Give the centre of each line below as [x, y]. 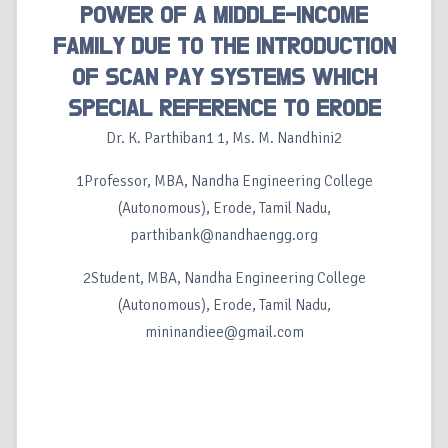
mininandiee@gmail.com [224, 332]
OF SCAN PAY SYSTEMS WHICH [224, 78]
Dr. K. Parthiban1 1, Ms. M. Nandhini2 [224, 138]
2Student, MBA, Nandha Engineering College [224, 278]
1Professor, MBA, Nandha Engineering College [224, 181]
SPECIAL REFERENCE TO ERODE [224, 109]
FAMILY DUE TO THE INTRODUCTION [224, 47]
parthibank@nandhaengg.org [224, 235]
